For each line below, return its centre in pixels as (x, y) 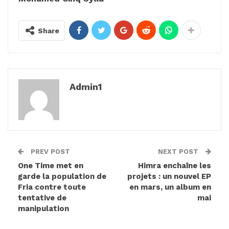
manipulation (43, 208)
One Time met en (51, 165)
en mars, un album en (170, 187)
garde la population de (62, 176)
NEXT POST (179, 151)
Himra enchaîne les (175, 165)
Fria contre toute (52, 187)
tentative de (42, 198)
